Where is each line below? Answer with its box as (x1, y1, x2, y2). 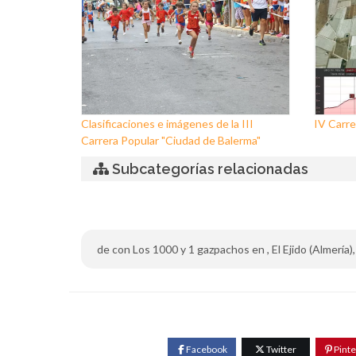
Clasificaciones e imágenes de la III (81, 117, 253, 130)
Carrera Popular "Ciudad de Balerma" (81, 133, 261, 147)
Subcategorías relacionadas (109, 161, 308, 177)
